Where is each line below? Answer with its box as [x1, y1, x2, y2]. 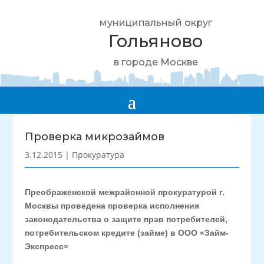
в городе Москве [113, 57, 198, 68]
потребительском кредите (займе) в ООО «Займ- [25, 228, 229, 237]
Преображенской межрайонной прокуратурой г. [25, 187, 225, 197]
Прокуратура [72, 149, 125, 160]
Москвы [25, 201, 59, 210]
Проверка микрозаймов [25, 130, 165, 143]
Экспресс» [25, 242, 69, 251]
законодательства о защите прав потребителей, [25, 214, 228, 224]
